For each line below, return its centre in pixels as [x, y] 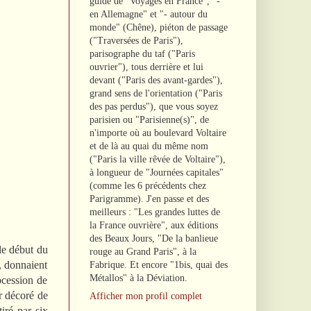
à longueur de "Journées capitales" [156, 172]
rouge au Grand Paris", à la [143, 251]
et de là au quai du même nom [149, 146]
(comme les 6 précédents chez [148, 185]
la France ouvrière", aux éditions [153, 225]
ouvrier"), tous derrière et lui [146, 67]
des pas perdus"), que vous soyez [153, 106]
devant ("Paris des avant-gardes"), [156, 80]
